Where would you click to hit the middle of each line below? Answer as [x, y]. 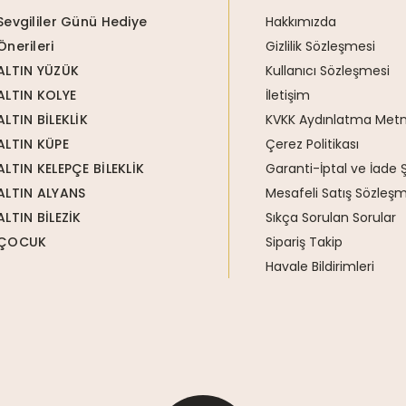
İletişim [288, 95]
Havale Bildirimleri [320, 266]
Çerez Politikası [313, 144]
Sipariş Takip [304, 242]
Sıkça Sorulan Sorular [331, 217]
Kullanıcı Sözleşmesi [328, 70]
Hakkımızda [301, 21]
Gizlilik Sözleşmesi [321, 46]
